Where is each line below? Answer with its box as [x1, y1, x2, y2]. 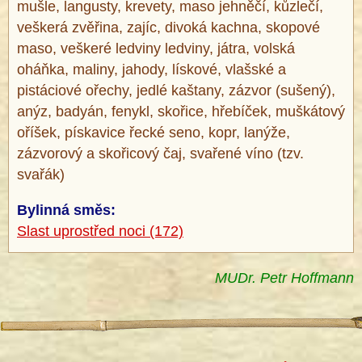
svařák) [17, 166, 65, 183]
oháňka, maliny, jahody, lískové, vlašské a [17, 61, 286, 78]
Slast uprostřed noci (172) [17, 223, 183, 240]
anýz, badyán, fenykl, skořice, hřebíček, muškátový [17, 103, 345, 120]
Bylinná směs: [17, 202, 116, 219]
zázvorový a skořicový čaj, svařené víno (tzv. [17, 145, 304, 162]
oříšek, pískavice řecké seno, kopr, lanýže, [17, 124, 290, 141]
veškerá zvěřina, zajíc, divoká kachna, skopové [17, 19, 320, 36]
